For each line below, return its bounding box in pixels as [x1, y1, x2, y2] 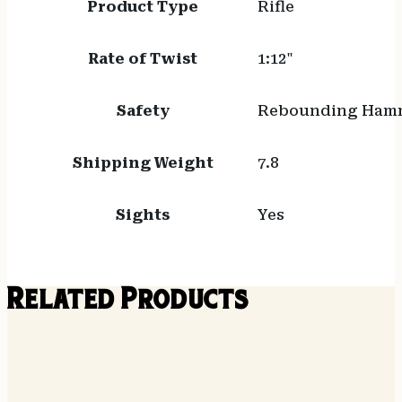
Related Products [7, 289, 249, 316]
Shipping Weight [72, 154, 214, 172]
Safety [116, 102, 170, 120]
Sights [116, 206, 170, 224]
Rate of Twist [88, 50, 198, 68]
